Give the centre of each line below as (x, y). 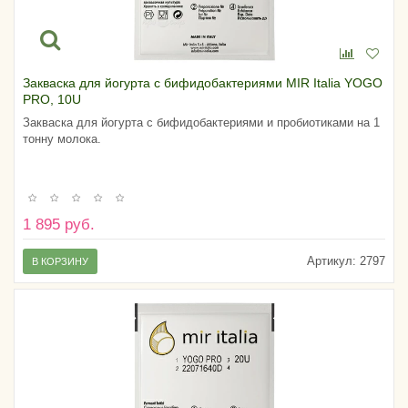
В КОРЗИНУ (60, 262)
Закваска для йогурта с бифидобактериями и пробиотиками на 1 (201, 122)
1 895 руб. (59, 225)
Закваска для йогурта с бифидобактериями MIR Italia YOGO (203, 82)
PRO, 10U (52, 99)
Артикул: (331, 261)
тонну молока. (62, 138)
